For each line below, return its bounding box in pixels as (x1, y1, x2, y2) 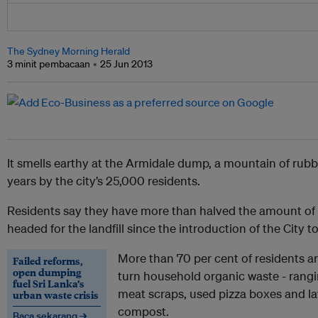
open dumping (13, 265, 82, 280)
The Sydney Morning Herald (7, 45, 130, 58)
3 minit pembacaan (7, 57, 90, 71)
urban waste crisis (13, 287, 99, 302)
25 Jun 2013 (100, 57, 153, 71)
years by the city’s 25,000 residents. (7, 173, 200, 189)
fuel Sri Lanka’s (13, 276, 84, 291)
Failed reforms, (13, 253, 82, 268)
